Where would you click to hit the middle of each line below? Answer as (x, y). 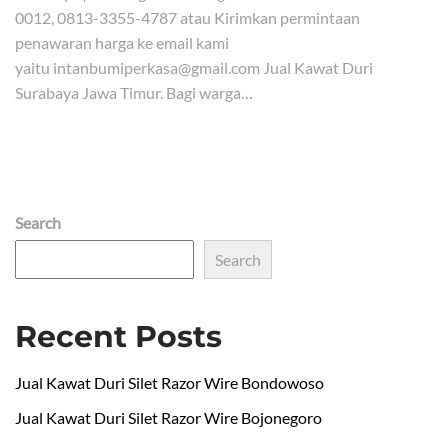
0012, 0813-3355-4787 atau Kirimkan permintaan (187, 17)
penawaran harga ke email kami (122, 42)
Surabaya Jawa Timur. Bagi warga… (134, 92)
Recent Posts (118, 336)
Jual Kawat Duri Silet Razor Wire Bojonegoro (168, 417)
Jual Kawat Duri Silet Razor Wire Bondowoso (169, 382)
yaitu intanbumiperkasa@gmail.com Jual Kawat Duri (194, 67)
